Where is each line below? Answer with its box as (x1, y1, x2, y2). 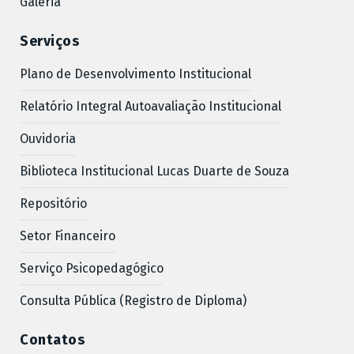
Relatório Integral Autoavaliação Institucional (20, 98, 281, 114)
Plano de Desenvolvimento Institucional (20, 66, 251, 81)
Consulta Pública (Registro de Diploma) (20, 292, 247, 308)
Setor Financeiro (20, 228, 115, 243)
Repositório (20, 195, 87, 211)
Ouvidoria (20, 130, 76, 146)
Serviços (20, 32, 79, 50)
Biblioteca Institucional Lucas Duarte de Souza (20, 163, 289, 179)
